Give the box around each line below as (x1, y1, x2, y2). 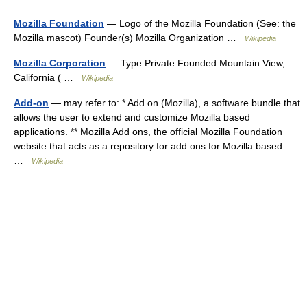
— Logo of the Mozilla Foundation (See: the (104, 17, 296, 29)
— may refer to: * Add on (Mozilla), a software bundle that (49, 97, 300, 108)
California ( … (14, 71, 82, 83)
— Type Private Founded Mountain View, (106, 57, 285, 69)
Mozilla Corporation (14, 57, 106, 69)
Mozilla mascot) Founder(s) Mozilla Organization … (14, 32, 245, 43)
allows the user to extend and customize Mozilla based (14, 111, 250, 123)
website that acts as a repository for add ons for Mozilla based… (14, 140, 292, 151)
